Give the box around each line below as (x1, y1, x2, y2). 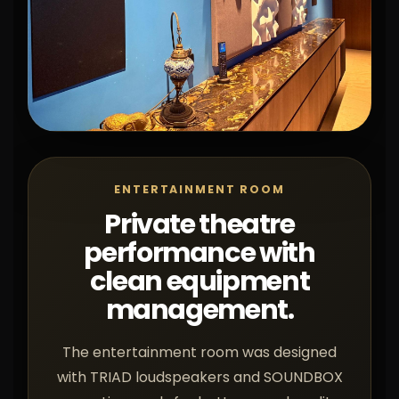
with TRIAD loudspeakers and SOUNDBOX (56, 367, 343, 387)
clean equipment (89, 262, 310, 300)
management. (105, 290, 294, 329)
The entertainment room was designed (62, 342, 337, 362)
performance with (84, 233, 315, 272)
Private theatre (104, 205, 295, 243)
